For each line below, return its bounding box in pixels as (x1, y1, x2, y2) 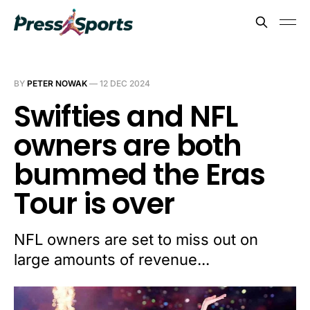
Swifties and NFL (14, 96, 238, 137)
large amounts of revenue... (14, 250, 210, 268)
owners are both (14, 125, 242, 166)
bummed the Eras (14, 154, 266, 195)
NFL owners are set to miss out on (14, 230, 258, 248)
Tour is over (14, 183, 174, 224)
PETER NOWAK (27, 78, 87, 89)
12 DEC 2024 (100, 78, 150, 89)
